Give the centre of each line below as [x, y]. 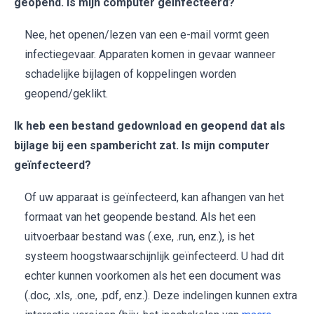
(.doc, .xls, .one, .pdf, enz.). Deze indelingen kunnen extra [161, 296]
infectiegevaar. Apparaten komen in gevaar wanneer [150, 55]
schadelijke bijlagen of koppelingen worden [130, 74]
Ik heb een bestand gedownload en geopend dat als [150, 126]
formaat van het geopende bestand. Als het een [140, 217]
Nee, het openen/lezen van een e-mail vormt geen [147, 35]
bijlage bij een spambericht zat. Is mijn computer [142, 146]
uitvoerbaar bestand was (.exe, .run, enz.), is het [139, 237]
